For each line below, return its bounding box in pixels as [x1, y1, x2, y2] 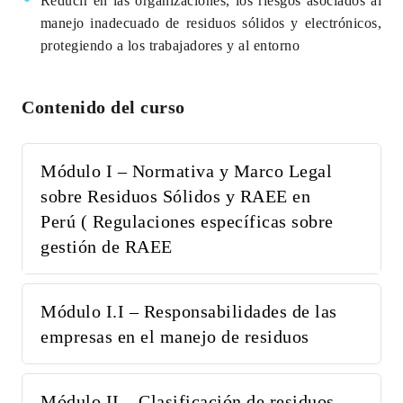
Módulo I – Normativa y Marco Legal [40, 161, 332, 182]
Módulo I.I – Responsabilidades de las [40, 301, 337, 322]
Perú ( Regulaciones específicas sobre [40, 211, 334, 232]
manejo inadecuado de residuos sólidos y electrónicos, [40, 15, 381, 31]
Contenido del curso [22, 97, 185, 118]
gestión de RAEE [40, 237, 173, 257]
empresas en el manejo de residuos [40, 327, 309, 347]
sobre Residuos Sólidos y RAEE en [40, 186, 310, 207]
